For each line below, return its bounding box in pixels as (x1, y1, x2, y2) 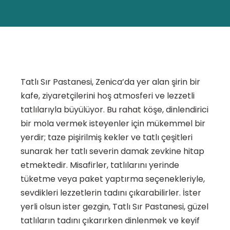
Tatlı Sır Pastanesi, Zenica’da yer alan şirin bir (21, 76, 200, 88)
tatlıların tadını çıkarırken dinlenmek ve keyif (21, 215, 200, 227)
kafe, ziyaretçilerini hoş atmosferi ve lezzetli (21, 90, 195, 102)
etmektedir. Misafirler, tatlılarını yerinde (21, 159, 179, 171)
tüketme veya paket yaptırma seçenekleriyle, (21, 173, 205, 185)
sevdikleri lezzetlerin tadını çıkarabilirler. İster (21, 187, 201, 199)
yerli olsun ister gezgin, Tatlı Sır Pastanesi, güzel (21, 201, 208, 213)
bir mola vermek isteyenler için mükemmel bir (21, 118, 205, 130)
